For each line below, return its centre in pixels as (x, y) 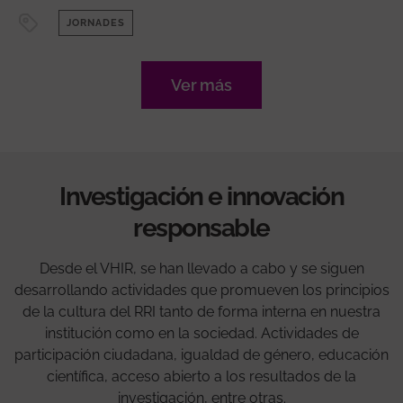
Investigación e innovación (201, 196)
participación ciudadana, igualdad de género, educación (201, 354)
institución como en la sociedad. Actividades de (201, 333)
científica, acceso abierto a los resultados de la (201, 376)
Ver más (201, 85)
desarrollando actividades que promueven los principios (201, 290)
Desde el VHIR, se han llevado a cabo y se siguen (201, 268)
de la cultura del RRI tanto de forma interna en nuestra (201, 311)
